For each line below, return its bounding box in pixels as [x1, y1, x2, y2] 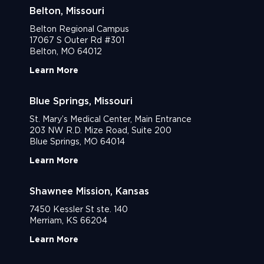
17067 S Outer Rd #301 [29, 35, 124, 45]
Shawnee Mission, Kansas [29, 185, 149, 197]
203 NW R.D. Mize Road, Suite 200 [29, 126, 171, 136]
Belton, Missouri [29, 5, 104, 17]
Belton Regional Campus [29, 24, 129, 34]
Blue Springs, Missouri [29, 95, 133, 107]
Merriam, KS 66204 [29, 215, 107, 225]
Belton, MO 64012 [29, 47, 102, 57]
